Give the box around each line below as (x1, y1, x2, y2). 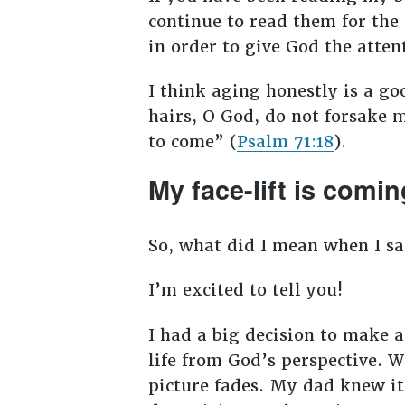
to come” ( (147, 131, 237, 153)
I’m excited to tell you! (147, 279, 348, 301)
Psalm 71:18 (236, 131, 334, 153)
